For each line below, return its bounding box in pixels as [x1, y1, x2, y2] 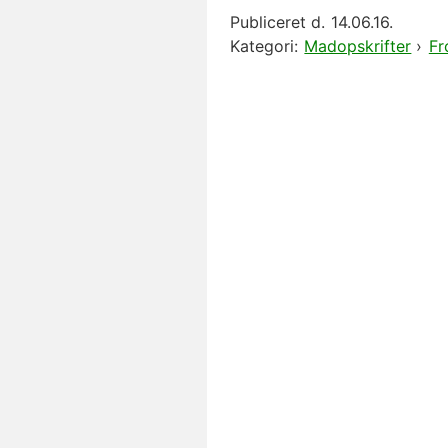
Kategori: [230, 36, 298, 56]
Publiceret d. [230, 12, 325, 32]
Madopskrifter [304, 36, 412, 56]
